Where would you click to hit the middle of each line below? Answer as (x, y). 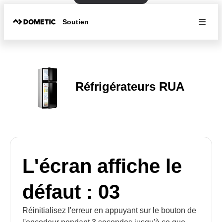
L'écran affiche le (102, 166)
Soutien (76, 22)
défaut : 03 (71, 192)
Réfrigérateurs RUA (130, 86)
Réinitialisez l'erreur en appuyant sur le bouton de (109, 210)
